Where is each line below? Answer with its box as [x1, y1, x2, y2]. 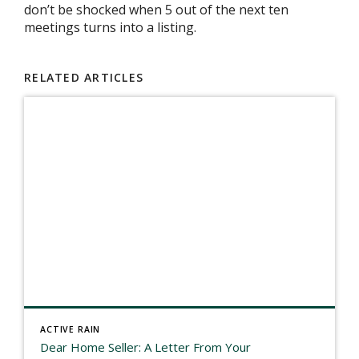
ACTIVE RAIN [40, 324, 101, 335]
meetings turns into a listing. [24, 18, 196, 36]
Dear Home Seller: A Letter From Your [40, 339, 251, 355]
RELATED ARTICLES [24, 70, 144, 85]
